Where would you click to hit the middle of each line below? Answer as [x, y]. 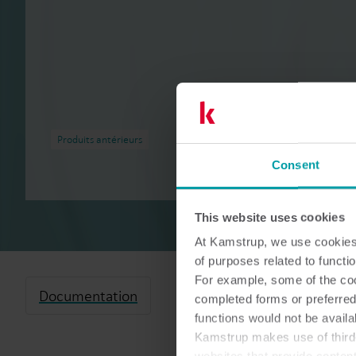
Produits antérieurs [100, 139]
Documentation [88, 296]
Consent [296, 164]
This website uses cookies [269, 217]
